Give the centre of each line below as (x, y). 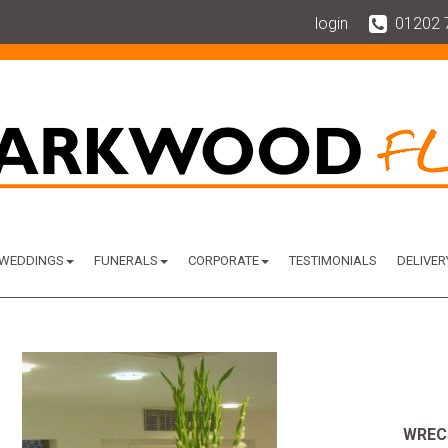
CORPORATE (223, 260)
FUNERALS (125, 260)
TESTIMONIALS (332, 260)
